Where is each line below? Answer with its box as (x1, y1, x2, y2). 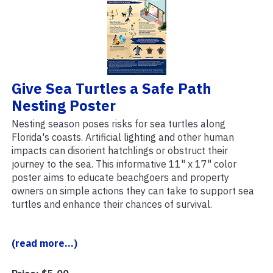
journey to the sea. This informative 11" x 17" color (12, 158, 236, 171)
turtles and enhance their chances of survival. (12, 198, 212, 211)
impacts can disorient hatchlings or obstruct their (12, 144, 228, 157)
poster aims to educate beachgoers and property (12, 171, 229, 184)
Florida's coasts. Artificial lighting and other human (12, 131, 234, 144)
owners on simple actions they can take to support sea (12, 185, 254, 197)
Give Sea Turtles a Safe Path (12, 79, 211, 99)
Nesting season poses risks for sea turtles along (12, 118, 225, 130)
